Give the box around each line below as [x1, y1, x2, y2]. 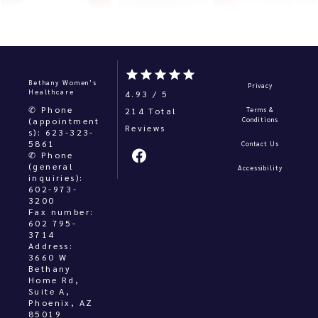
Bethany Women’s [28, 78, 98, 87]
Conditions [242, 115, 278, 124]
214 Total [124, 105, 177, 116]
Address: [28, 240, 74, 251]
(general [28, 160, 75, 172]
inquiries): [28, 172, 84, 183]
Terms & [246, 105, 274, 114]
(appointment [28, 115, 100, 126]
